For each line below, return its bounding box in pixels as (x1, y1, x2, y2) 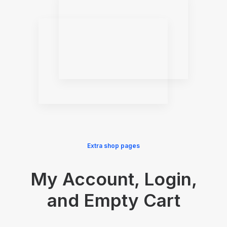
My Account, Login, (30, 168, 197, 190)
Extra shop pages (87, 142, 140, 149)
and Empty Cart (47, 190, 180, 211)
